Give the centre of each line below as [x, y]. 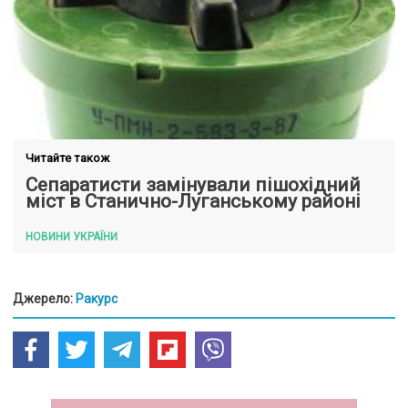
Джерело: [44, 299]
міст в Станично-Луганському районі [193, 201]
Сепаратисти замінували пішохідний [193, 185]
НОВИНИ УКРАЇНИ [71, 237]
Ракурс [97, 299]
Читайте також [67, 158]
